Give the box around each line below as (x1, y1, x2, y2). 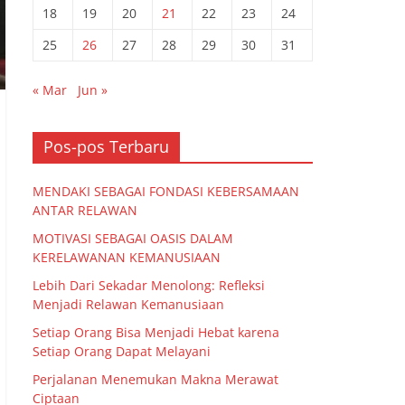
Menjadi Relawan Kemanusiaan (33, 296, 224, 314)
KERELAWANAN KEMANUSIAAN (33, 249, 221, 267)
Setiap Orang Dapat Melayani (33, 343, 211, 361)
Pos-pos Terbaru (43, 136, 169, 158)
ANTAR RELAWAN (33, 202, 137, 220)
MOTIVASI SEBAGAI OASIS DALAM (33, 230, 233, 248)
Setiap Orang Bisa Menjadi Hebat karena (33, 324, 279, 342)
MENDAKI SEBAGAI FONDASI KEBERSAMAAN (33, 183, 299, 201)
